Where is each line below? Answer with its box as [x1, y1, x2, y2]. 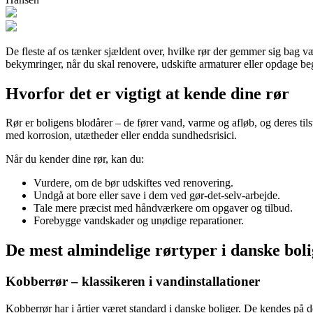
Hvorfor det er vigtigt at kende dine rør [6, 84, 289, 103]
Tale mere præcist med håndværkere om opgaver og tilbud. [34, 202, 293, 214]
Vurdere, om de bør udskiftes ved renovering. [34, 177, 233, 189]
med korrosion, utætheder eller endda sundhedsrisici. [6, 129, 237, 142]
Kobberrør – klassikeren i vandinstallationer [6, 274, 260, 289]
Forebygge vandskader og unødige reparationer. [34, 214, 244, 227]
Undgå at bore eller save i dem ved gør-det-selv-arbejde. [34, 189, 280, 202]
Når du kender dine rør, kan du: [6, 153, 144, 166]
